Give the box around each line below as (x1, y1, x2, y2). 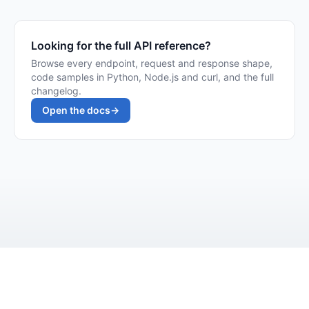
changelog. (31, 85, 81, 97)
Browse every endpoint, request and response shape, (31, 57, 272, 69)
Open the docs (42, 104, 110, 116)
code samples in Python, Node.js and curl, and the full (31, 71, 274, 83)
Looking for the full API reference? (31, 39, 211, 52)
